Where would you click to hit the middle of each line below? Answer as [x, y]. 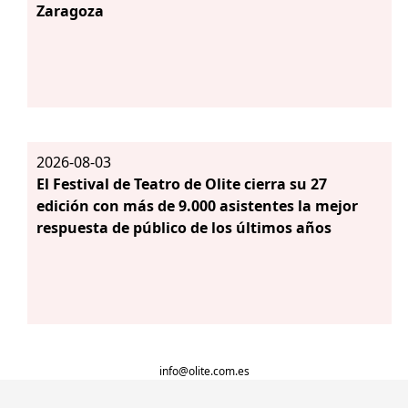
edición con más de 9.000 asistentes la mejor [197, 205]
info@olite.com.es [204, 371]
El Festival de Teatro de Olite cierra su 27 [181, 184]
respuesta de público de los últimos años [184, 227]
